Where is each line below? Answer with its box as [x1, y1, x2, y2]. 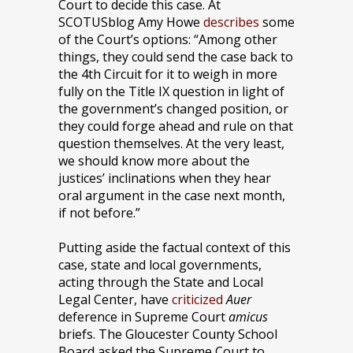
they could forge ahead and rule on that [58, 117, 293, 135]
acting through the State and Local [58, 273, 263, 291]
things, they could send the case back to [58, 48, 293, 65]
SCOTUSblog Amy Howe [58, 13, 203, 31]
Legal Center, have [58, 291, 172, 308]
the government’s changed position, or [58, 100, 288, 117]
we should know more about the [58, 152, 250, 169]
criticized [172, 291, 223, 308]
